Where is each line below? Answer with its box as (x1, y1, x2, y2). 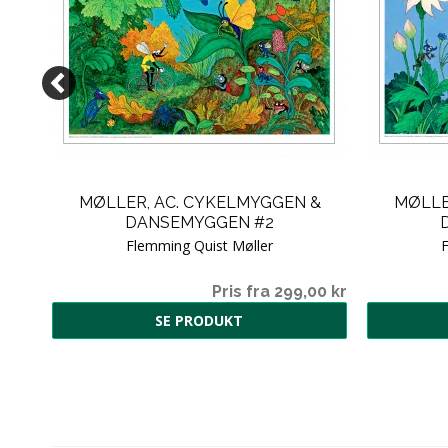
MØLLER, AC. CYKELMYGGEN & (78, 192, 321, 212)
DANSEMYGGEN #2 (125, 212, 274, 232)
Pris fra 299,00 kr (212, 281, 347, 301)
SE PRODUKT (155, 310, 243, 330)
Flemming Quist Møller (126, 235, 273, 255)
